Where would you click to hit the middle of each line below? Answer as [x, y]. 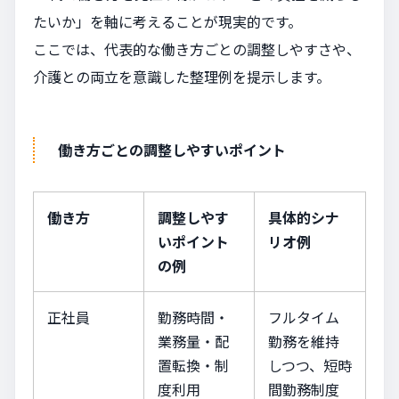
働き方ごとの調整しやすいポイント [172, 150]
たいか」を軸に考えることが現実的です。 [167, 22]
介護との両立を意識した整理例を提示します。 [182, 77]
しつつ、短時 [310, 366]
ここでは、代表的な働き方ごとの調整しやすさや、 [197, 49]
